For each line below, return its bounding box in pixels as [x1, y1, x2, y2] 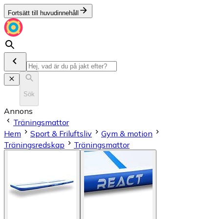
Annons [4, 106, 33, 116]
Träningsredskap [4, 139, 65, 150]
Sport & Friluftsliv [30, 128, 92, 138]
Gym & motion [101, 128, 153, 138]
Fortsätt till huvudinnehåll [8, 9, 79, 17]
